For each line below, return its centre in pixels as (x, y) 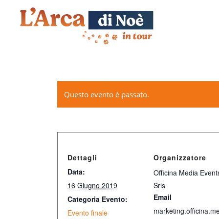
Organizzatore (180, 157)
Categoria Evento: (98, 199)
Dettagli (83, 157)
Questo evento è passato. (107, 94)
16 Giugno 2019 (93, 185)
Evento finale (88, 213)
